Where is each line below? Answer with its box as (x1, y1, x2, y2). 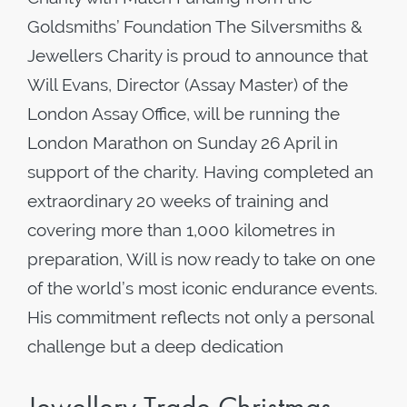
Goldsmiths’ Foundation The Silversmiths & (27, 16, 362, 36)
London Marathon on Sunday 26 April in (27, 133, 338, 153)
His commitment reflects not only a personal (27, 307, 373, 327)
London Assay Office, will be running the (27, 104, 340, 124)
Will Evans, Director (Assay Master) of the (27, 74, 348, 94)
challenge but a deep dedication (27, 336, 283, 356)
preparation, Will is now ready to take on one (27, 249, 375, 269)
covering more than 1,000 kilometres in (27, 220, 335, 240)
